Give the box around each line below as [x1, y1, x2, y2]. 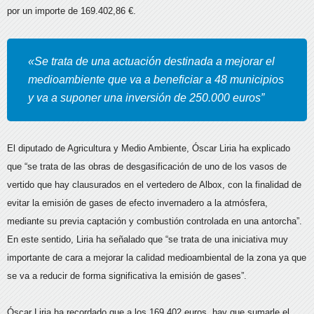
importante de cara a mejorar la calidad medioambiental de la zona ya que [7, 252, 306, 263]
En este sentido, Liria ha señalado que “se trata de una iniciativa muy [7, 234, 288, 245]
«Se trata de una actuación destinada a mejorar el [28, 55, 275, 67]
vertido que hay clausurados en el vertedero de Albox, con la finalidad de [7, 179, 301, 190]
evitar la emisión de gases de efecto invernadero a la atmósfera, [7, 198, 268, 208]
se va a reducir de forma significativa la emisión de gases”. [7, 271, 247, 281]
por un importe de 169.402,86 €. [7, 6, 136, 16]
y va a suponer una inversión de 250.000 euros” [28, 92, 264, 104]
